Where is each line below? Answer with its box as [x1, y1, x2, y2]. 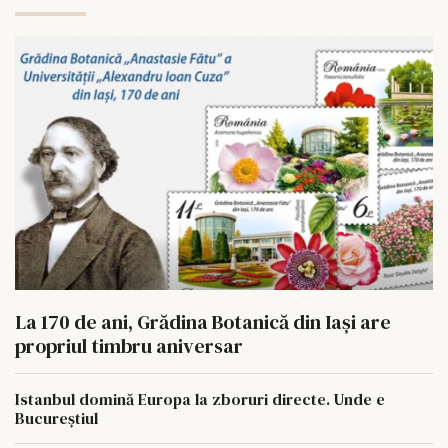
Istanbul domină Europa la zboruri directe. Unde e [15, 388, 385, 411]
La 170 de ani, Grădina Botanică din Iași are [15, 308, 391, 337]
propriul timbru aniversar [15, 332, 243, 361]
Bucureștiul [15, 407, 98, 430]
